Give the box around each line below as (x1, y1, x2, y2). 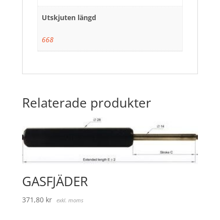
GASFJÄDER (22, 172, 88, 190)
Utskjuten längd (42, 12, 96, 22)
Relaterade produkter (22, 94, 151, 112)
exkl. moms (56, 196, 83, 204)
